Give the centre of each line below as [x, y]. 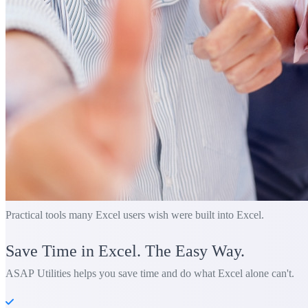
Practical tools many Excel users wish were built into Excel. [135, 214]
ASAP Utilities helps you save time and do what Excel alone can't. [150, 273]
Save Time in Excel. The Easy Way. [125, 251]
